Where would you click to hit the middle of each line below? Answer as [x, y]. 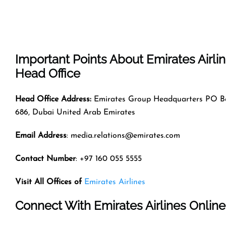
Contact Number [45, 159]
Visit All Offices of [48, 182]
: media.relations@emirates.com [123, 135]
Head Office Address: [53, 99]
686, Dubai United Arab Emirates [75, 112]
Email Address [41, 135]
